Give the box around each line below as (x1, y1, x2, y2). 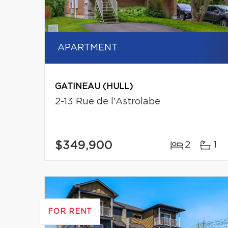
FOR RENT (48, 208, 92, 216)
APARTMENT (58, 43, 118, 53)
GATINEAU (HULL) (55, 82, 133, 91)
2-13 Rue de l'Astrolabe (55, 97, 160, 107)
